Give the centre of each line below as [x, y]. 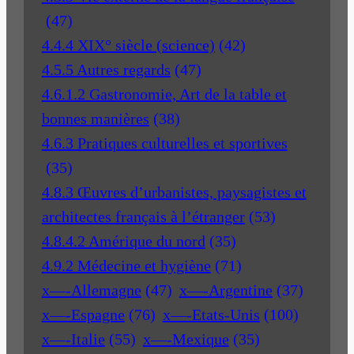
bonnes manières [95, 118]
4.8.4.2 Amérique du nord [123, 241]
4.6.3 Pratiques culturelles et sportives [164, 143]
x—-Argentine [226, 290]
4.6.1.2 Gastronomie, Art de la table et [164, 94]
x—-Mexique [186, 339]
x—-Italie [73, 339]
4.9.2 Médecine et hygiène [126, 265]
